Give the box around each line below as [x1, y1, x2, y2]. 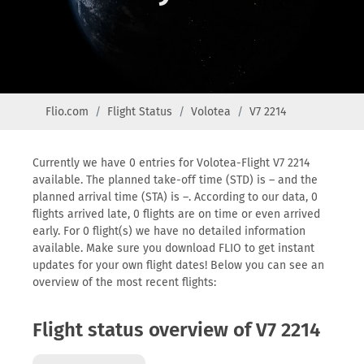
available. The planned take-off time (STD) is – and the [32, 173, 318, 187]
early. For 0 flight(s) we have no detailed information [32, 224, 305, 238]
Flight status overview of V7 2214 [32, 318, 320, 341]
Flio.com [45, 105, 89, 119]
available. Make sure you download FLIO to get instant [32, 241, 314, 255]
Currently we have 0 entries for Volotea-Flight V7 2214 [32, 156, 310, 170]
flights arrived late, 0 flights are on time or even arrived [32, 207, 320, 221]
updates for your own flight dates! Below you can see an [32, 258, 324, 272]
